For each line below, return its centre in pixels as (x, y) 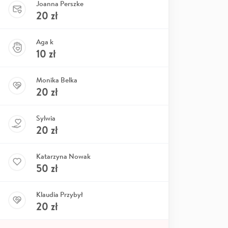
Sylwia (46, 118)
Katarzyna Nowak (63, 156)
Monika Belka (57, 80)
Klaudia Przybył (60, 194)
